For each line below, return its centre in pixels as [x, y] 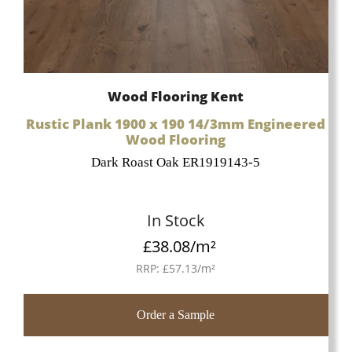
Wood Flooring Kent [176, 96]
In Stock [176, 221]
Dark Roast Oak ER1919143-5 [176, 163]
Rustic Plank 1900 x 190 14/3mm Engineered [176, 124]
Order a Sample [176, 314]
